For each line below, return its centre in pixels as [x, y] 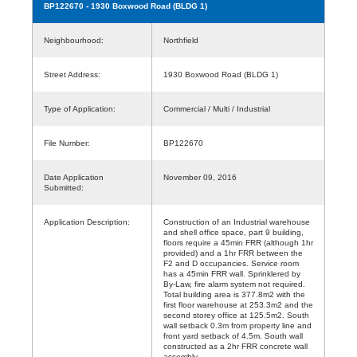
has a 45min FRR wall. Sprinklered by [232, 273]
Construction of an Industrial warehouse [237, 222]
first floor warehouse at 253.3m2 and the [238, 304]
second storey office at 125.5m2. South [236, 315]
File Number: [67, 143]
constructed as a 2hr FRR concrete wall [235, 346]
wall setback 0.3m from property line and [237, 325]
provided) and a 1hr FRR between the [233, 253]
